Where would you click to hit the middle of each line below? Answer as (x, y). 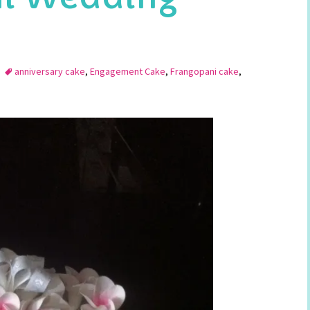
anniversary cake (50, 71)
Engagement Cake (128, 71)
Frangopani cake (204, 71)
